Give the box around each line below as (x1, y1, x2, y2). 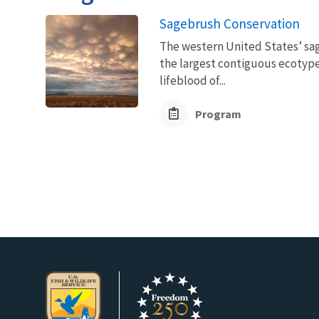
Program (195, 106, 241, 121)
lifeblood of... (159, 72, 226, 88)
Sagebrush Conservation (159, 14, 300, 32)
